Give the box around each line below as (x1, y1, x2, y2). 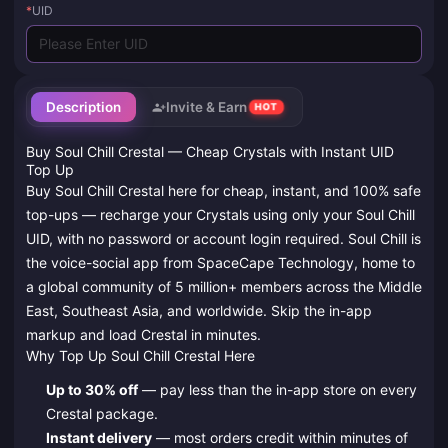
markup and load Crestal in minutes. (26, 326, 261, 344)
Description (46, 99, 122, 116)
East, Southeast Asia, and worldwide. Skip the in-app (26, 302, 372, 320)
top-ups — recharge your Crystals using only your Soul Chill (26, 206, 415, 224)
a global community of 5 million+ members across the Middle (26, 278, 422, 296)
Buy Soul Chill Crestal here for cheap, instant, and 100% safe (26, 182, 421, 200)
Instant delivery (45, 428, 152, 446)
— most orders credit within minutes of (151, 428, 408, 446)
